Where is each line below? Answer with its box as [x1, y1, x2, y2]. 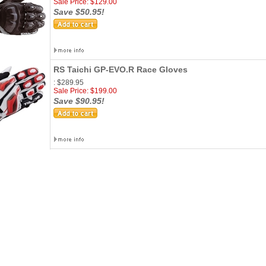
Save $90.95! [53, 96, 104, 106]
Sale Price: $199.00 [53, 87, 117, 95]
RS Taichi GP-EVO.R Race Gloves [53, 65, 188, 74]
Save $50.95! [53, 7, 104, 17]
